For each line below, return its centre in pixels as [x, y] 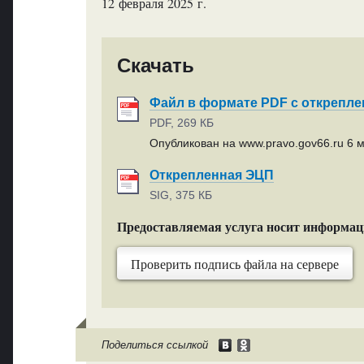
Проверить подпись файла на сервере [234, 264]
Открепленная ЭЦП [211, 175]
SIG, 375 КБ [180, 195]
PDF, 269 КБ [181, 123]
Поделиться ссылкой [154, 344]
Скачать [155, 66]
